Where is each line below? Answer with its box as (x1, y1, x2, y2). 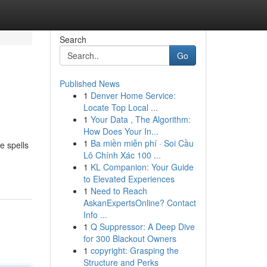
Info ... (83, 209, 107, 221)
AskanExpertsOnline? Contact (83, 197, 196, 209)
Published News (59, 77, 120, 89)
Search (59, 33, 86, 45)
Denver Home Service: (90, 89, 176, 101)
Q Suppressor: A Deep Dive (90, 221, 195, 232)
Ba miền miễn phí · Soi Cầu (90, 137, 194, 149)
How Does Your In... (83, 125, 159, 137)
